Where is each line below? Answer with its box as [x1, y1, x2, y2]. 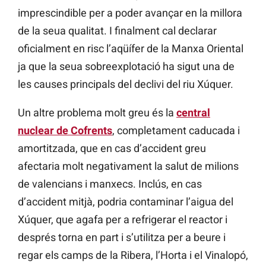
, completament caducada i [112, 123, 240, 137]
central [176, 106, 210, 119]
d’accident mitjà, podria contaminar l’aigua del [18, 195, 233, 208]
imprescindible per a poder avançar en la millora [18, 6, 242, 19]
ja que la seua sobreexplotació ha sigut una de [18, 59, 235, 72]
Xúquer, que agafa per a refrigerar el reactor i [18, 213, 227, 226]
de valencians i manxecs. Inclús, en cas [18, 177, 202, 190]
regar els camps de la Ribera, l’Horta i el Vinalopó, [18, 248, 248, 261]
